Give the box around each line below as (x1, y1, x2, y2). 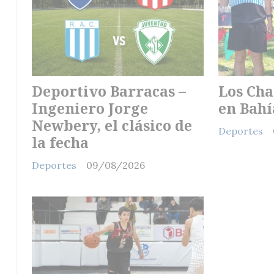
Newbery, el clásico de (32, 116, 192, 136)
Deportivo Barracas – (32, 81, 186, 102)
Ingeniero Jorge (32, 98, 148, 119)
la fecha (32, 133, 89, 153)
